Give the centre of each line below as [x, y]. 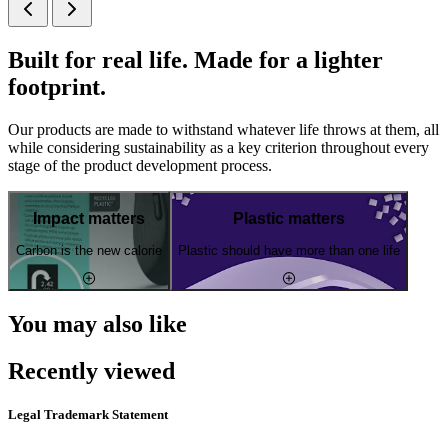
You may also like [97, 323]
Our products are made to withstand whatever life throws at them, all [223, 130]
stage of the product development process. [140, 166]
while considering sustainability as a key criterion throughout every [218, 148]
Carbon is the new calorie [89, 251]
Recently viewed [91, 370]
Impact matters [89, 218]
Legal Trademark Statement [88, 414]
